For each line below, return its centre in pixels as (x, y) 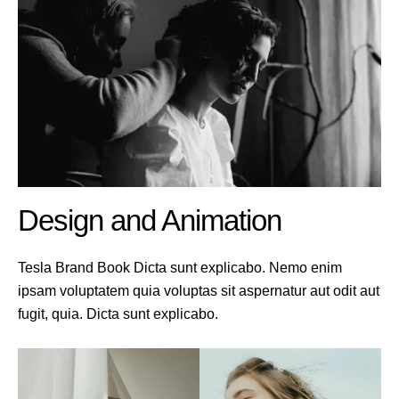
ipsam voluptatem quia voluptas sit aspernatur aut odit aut (199, 291)
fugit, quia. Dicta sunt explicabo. (118, 314)
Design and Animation (150, 221)
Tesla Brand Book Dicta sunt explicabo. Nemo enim (180, 268)
